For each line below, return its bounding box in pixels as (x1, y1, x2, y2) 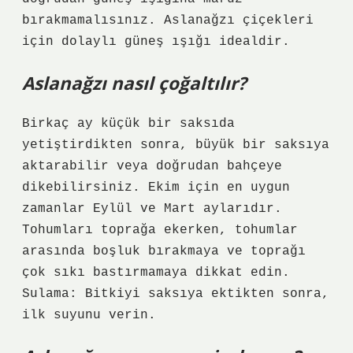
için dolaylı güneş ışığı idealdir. (22, 35, 290, 49)
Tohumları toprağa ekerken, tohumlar (22, 223, 298, 237)
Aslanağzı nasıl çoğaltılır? (22, 71, 247, 95)
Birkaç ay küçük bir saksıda (22, 117, 235, 131)
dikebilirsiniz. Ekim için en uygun (22, 180, 290, 195)
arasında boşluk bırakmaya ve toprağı (22, 244, 306, 258)
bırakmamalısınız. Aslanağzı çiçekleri (22, 13, 314, 28)
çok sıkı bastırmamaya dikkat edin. (22, 266, 290, 280)
